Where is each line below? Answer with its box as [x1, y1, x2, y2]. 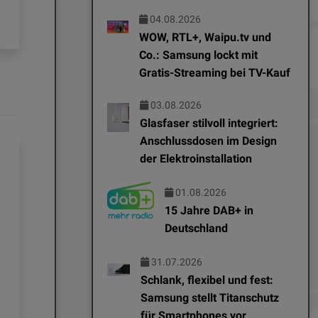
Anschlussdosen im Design [139, 133, 277, 148]
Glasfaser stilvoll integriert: [139, 116, 278, 130]
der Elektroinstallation [139, 151, 252, 165]
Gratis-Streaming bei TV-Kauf [138, 65, 290, 79]
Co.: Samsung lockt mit [138, 48, 258, 62]
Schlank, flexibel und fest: [140, 273, 273, 287]
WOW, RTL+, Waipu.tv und [138, 30, 271, 44]
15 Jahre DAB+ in [165, 203, 254, 217]
